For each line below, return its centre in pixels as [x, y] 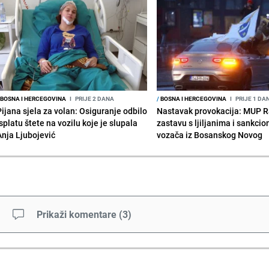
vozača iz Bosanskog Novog [210, 135]
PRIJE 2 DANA [94, 99]
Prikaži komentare [76, 215]
